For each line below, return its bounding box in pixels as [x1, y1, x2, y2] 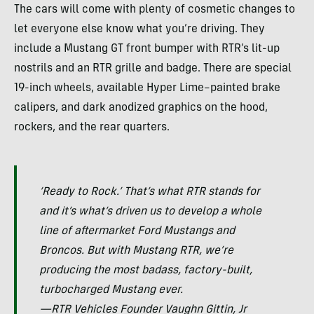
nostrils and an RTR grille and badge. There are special [14, 63, 292, 75]
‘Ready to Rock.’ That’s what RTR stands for [39, 186, 260, 198]
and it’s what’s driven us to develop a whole [39, 206, 261, 218]
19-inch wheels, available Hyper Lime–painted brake [14, 83, 280, 95]
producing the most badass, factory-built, [39, 265, 252, 277]
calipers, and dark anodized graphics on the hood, [14, 102, 268, 114]
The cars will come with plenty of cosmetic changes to [14, 4, 295, 16]
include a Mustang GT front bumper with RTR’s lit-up [14, 43, 280, 55]
